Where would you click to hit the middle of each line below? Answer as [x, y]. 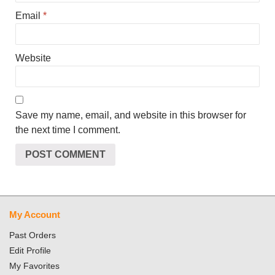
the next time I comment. [68, 130]
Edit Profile [30, 250]
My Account [35, 214]
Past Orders [33, 235]
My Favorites [34, 265]
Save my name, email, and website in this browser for [131, 115]
